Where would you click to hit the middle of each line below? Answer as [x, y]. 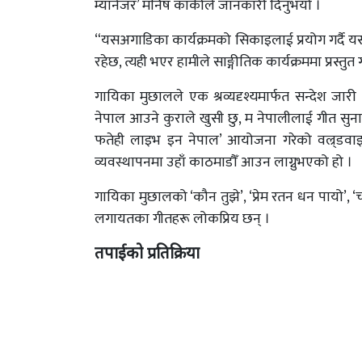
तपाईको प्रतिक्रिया [147, 253]
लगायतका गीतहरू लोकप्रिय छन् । [182, 219]
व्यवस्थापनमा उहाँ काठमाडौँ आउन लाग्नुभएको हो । [223, 162]
